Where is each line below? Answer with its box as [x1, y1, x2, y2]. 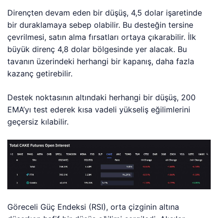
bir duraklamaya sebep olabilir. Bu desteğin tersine [7, 20, 194, 30]
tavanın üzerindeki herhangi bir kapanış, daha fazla [7, 56, 195, 67]
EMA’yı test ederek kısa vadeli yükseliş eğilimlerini [7, 105, 191, 115]
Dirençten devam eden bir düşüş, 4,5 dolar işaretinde [7, 8, 202, 18]
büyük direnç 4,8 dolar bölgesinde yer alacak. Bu [7, 44, 187, 54]
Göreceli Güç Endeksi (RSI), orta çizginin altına [7, 202, 180, 212]
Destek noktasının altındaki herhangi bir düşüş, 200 [7, 92, 196, 103]
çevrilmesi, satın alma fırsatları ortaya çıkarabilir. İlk [7, 32, 197, 42]
